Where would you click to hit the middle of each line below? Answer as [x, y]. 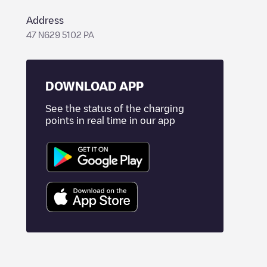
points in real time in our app [110, 120]
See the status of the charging [115, 108]
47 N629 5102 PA [60, 35]
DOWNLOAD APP [94, 86]
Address [45, 20]
